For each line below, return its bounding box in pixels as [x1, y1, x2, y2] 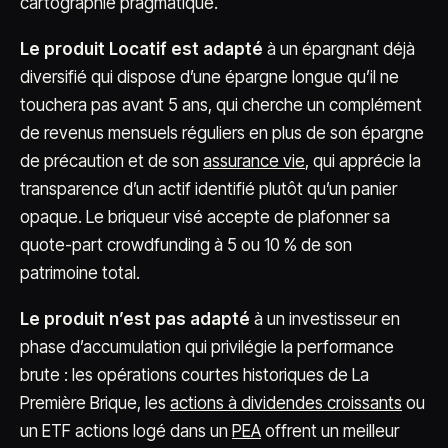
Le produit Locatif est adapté [20, 39, 263, 59]
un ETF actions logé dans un [20, 421, 232, 441]
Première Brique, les [20, 393, 170, 413]
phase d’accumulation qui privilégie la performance [20, 337, 394, 357]
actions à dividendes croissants [170, 393, 402, 413]
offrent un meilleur [261, 421, 399, 441]
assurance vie [203, 151, 305, 171]
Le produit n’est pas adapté [20, 309, 250, 329]
